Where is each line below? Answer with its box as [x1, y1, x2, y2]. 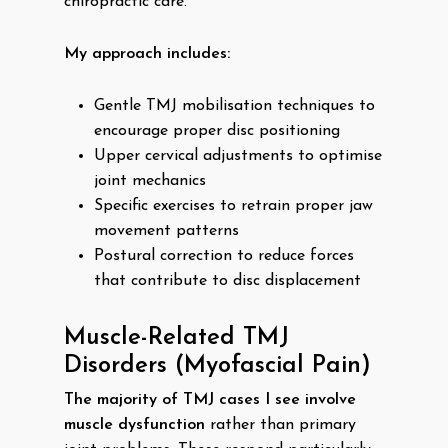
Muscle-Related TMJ [64, 326, 289, 350]
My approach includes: [64, 46, 230, 62]
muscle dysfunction [64, 417, 205, 433]
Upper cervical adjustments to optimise [94, 148, 382, 164]
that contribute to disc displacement [94, 273, 361, 289]
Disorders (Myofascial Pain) [64, 354, 371, 378]
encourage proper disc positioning [94, 123, 340, 139]
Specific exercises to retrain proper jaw [94, 198, 373, 214]
